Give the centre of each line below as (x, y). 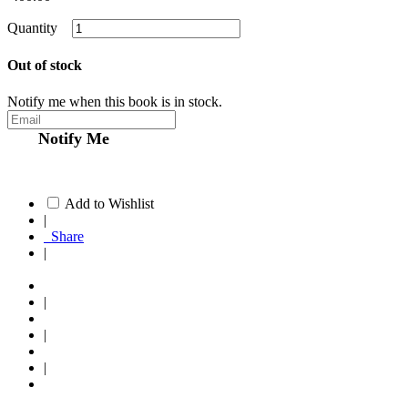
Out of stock (45, 66)
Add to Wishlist (109, 203)
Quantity (38, 28)
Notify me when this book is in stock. (115, 101)
